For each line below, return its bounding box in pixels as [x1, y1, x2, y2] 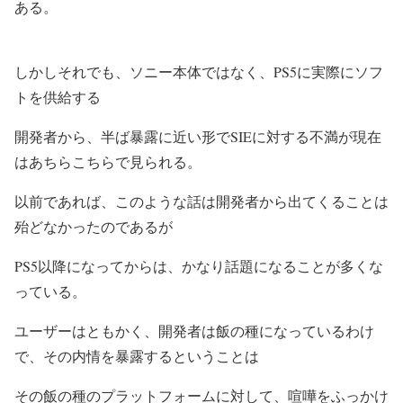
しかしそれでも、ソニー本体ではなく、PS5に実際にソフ [14, 62, 383, 81]
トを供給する [14, 87, 101, 106]
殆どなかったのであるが [14, 217, 173, 236]
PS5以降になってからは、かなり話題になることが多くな [14, 256, 383, 275]
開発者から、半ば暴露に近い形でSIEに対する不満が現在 [14, 127, 381, 146]
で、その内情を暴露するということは [14, 346, 259, 365]
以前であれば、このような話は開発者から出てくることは [14, 192, 389, 210]
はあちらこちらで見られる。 [14, 152, 201, 171]
